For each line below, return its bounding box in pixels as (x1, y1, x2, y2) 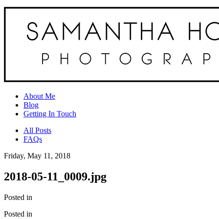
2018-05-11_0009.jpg (4, 170, 107, 183)
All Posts (23, 126, 51, 134)
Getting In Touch (23, 109, 76, 118)
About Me (23, 92, 55, 100)
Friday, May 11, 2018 (4, 152, 70, 160)
